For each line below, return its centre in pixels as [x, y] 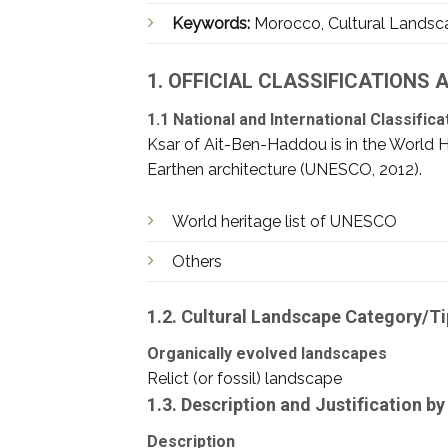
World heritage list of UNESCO [284, 222]
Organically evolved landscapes [267, 354]
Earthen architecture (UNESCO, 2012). [284, 169]
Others [197, 262]
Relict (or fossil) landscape [244, 379]
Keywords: [213, 23]
